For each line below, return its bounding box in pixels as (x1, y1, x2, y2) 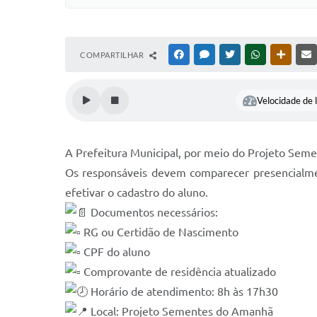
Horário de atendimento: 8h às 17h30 (88, 285, 278, 298)
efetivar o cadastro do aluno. (65, 186, 208, 199)
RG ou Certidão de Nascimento (81, 226, 238, 238)
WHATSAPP (263, 50, 304, 59)
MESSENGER (212, 50, 256, 59)
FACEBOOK (186, 50, 227, 59)
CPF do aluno (81, 246, 150, 258)
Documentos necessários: (88, 206, 218, 219)
